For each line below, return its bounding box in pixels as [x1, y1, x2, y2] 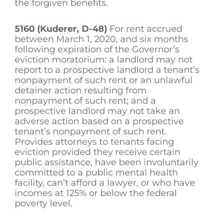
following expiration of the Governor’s [15, 44, 179, 55]
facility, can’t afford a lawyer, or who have [15, 177, 195, 188]
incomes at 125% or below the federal [15, 187, 177, 198]
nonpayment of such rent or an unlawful [15, 74, 193, 86]
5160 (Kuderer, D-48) [15, 23, 109, 34]
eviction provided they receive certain [15, 146, 180, 157]
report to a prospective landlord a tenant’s [15, 64, 199, 75]
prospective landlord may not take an [15, 105, 180, 116]
